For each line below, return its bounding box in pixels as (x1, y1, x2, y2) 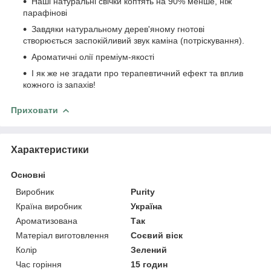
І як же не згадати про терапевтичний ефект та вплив (31, 68, 243, 79)
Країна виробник (16, 201, 82, 211)
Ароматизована (16, 215, 77, 226)
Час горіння (16, 259, 62, 269)
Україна (131, 201, 163, 211)
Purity (131, 186, 155, 197)
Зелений (131, 244, 168, 255)
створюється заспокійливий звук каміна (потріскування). (23, 36, 244, 46)
